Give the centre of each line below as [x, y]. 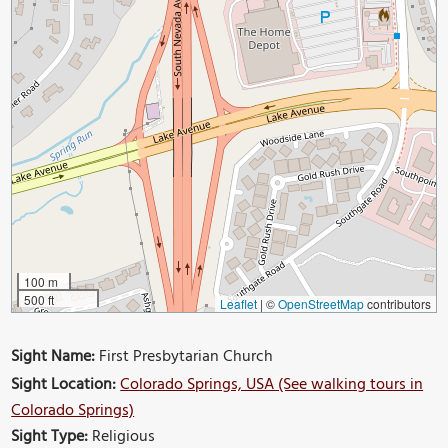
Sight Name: [53, 356]
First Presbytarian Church [184, 356]
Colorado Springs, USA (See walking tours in [272, 384]
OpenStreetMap [320, 303]
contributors [397, 303]
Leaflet [238, 303]
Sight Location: [64, 384]
